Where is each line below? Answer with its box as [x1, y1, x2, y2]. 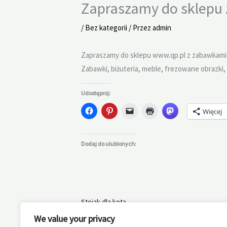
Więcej [203, 107, 222, 116]
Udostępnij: [81, 89, 110, 97]
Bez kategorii [85, 23, 127, 32]
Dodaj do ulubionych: [81, 140, 136, 147]
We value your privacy [34, 213, 115, 224]
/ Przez [127, 23, 153, 32]
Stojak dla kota [81, 197, 126, 206]
